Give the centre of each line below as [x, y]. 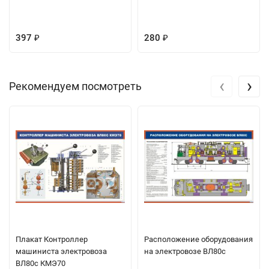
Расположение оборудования [198, 239]
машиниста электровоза [61, 251]
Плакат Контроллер [52, 239]
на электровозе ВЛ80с [185, 251]
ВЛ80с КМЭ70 [41, 263]
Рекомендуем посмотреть [75, 86]
